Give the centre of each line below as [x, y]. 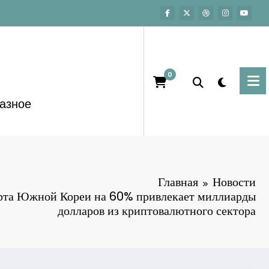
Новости [234, 182]
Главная [178, 182]
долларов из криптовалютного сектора [157, 210]
